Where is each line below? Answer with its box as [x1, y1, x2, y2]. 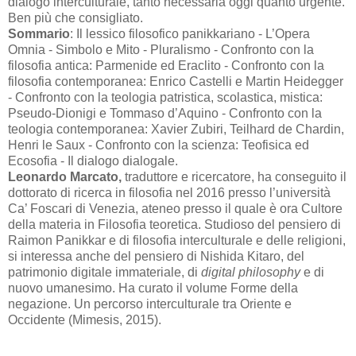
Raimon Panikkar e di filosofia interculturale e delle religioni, [8, 233, 346, 247]
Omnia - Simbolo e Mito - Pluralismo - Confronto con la [8, 42, 314, 56]
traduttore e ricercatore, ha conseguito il [122, 169, 346, 184]
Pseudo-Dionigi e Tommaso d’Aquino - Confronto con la [8, 106, 322, 120]
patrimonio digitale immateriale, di [8, 265, 201, 279]
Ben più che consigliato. [8, 10, 143, 25]
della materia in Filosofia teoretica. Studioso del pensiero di [8, 217, 341, 231]
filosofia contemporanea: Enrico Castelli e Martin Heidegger [8, 74, 343, 88]
